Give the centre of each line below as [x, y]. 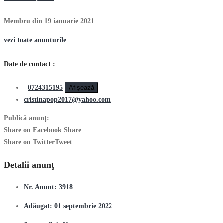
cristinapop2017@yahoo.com [67, 99]
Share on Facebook [33, 130]
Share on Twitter [29, 142]
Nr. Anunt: [41, 187]
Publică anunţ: [27, 118]
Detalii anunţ [29, 165]
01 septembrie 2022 [83, 206]
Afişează [81, 87]
